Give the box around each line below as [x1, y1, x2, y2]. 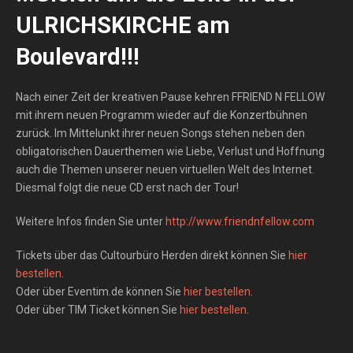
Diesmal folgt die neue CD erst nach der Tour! [16, 181, 239, 194]
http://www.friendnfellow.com [165, 215, 314, 228]
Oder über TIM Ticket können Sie [16, 303, 180, 316]
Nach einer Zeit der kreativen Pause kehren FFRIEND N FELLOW [16, 91, 325, 103]
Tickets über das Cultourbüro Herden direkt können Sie [16, 249, 288, 262]
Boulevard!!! [16, 43, 139, 70]
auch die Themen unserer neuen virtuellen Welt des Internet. [16, 163, 314, 176]
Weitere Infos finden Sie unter [16, 215, 165, 228]
